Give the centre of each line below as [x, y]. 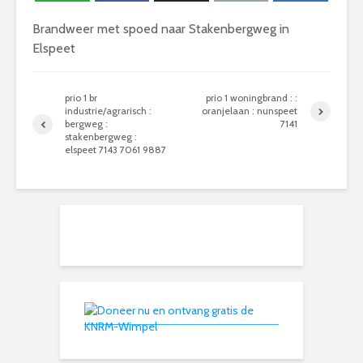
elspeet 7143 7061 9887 [115, 149]
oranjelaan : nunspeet [250, 111]
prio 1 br [81, 98]
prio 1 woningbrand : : [252, 98]
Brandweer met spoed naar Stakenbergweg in [161, 29]
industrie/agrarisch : [108, 111]
